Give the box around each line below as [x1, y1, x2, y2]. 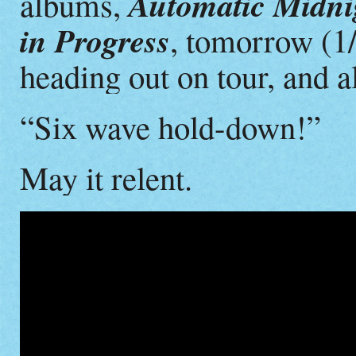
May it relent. [20, 156, 192, 199]
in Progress [20, 17, 170, 63]
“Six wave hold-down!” [20, 105, 321, 149]
